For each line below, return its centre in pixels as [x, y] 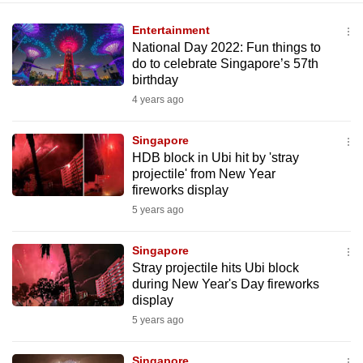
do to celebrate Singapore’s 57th [225, 64]
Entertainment [171, 30]
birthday [155, 80]
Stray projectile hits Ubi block [215, 268]
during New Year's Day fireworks [225, 284]
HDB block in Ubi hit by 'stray [215, 158]
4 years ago [158, 100]
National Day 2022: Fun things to [226, 47]
